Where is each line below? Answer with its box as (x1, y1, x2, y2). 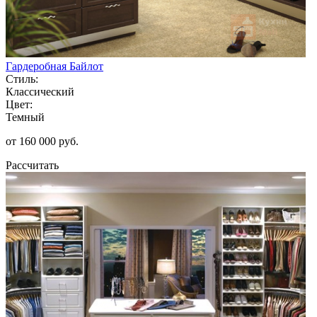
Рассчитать (6, 158, 59, 171)
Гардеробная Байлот (6, 59, 103, 72)
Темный (6, 110, 45, 123)
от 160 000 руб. (6, 134, 79, 147)
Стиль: (6, 72, 38, 85)
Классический (6, 85, 74, 98)
